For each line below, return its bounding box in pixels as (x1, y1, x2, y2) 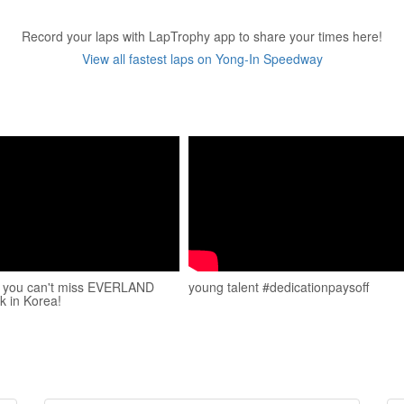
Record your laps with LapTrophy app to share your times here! (22, 27, 382, 45)
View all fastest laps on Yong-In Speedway (81, 50, 323, 68)
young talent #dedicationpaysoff (188, 278, 369, 296)
